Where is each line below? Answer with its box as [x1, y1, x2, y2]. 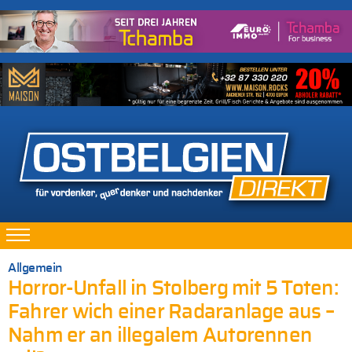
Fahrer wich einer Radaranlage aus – [8, 302, 335, 323]
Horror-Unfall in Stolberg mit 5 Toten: [8, 279, 338, 299]
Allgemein [8, 262, 63, 275]
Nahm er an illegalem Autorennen [8, 326, 313, 346]
